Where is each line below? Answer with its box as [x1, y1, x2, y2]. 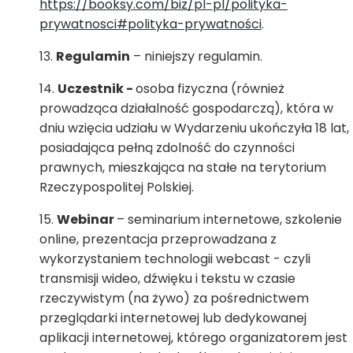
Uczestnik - [58, 80, 136, 98]
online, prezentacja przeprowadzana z [39, 230, 277, 248]
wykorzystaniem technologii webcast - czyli [39, 250, 310, 268]
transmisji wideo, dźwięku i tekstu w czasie [39, 269, 295, 288]
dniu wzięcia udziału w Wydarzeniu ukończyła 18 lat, [39, 119, 349, 137]
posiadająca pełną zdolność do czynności [39, 139, 295, 157]
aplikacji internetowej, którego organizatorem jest [39, 329, 347, 347]
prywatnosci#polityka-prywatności [39, 15, 262, 33]
